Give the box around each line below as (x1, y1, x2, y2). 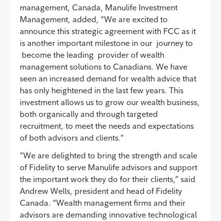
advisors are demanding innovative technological (20, 210, 197, 220)
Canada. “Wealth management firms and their (20, 198, 185, 208)
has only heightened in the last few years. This (20, 85, 184, 96)
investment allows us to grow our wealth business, (20, 97, 200, 108)
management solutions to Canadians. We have (20, 62, 187, 72)
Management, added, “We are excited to (20, 14, 168, 25)
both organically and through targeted (20, 109, 158, 119)
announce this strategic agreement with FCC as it (20, 26, 196, 37)
